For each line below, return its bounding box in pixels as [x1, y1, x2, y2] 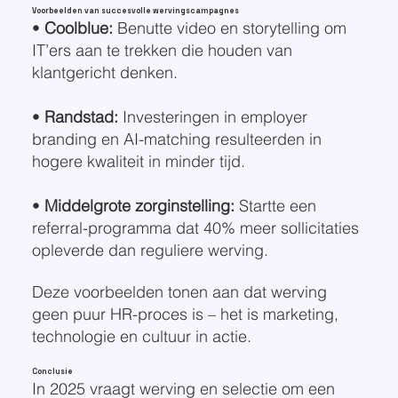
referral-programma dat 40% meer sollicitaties [31, 217, 359, 238]
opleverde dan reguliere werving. [31, 239, 268, 260]
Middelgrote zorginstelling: [44, 195, 235, 216]
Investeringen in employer [117, 106, 307, 127]
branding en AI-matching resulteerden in [31, 128, 322, 149]
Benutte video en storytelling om [112, 17, 346, 38]
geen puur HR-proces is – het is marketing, [31, 303, 338, 324]
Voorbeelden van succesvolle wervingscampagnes [31, 5, 239, 16]
